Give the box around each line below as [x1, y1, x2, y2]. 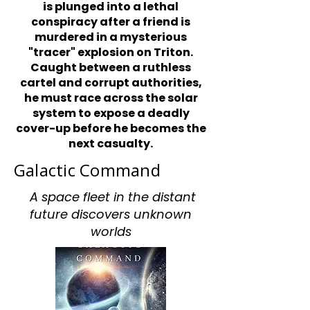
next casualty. [69, 136, 153, 152]
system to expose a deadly [32, 105, 190, 121]
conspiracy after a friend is [31, 14, 190, 30]
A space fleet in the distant [26, 188, 196, 206]
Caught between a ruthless [30, 60, 191, 75]
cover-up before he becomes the [15, 120, 206, 136]
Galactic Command [14, 158, 161, 181]
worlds [90, 223, 131, 240]
